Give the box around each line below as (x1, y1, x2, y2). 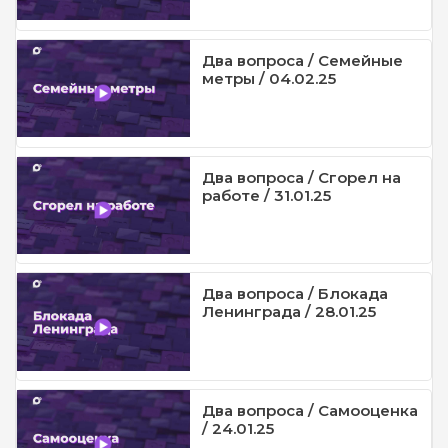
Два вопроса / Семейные (201, 50, 403, 70)
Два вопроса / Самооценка (201, 401, 418, 421)
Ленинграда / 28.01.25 (201, 302, 376, 322)
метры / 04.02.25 (201, 68, 336, 88)
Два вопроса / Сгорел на (201, 167, 401, 187)
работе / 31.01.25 (201, 185, 331, 205)
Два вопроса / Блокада (201, 284, 388, 304)
